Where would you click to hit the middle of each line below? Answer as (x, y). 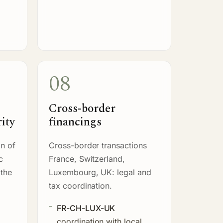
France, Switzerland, (87, 159)
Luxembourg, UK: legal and (100, 172)
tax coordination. (81, 185)
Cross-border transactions (98, 145)
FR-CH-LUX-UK (86, 208)
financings (75, 122)
